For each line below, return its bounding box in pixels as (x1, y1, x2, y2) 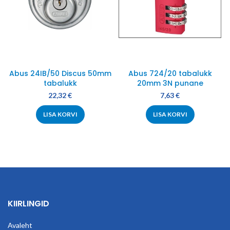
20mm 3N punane (137, 78, 203, 88)
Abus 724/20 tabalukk (128, 68, 212, 79)
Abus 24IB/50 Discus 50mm (9, 68, 111, 79)
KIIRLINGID (8, 197, 49, 209)
